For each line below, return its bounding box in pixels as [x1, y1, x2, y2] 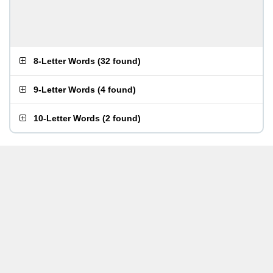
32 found [101, 56, 138, 66]
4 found [101, 85, 133, 94]
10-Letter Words [34, 113, 100, 123]
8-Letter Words [34, 56, 95, 66]
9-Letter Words [34, 85, 95, 94]
